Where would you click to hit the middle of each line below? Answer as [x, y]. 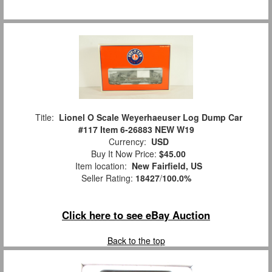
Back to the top [136, 241]
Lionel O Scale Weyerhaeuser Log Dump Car [150, 117]
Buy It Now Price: [123, 154]
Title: [44, 117]
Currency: [127, 142]
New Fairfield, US [167, 166]
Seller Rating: [108, 178]
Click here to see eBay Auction [136, 215]
